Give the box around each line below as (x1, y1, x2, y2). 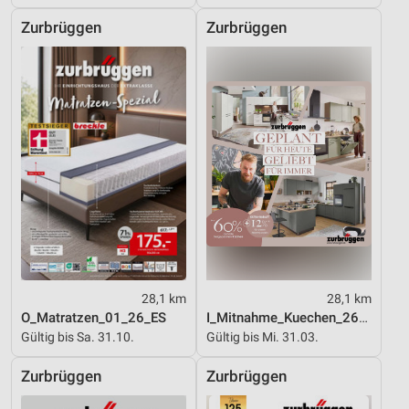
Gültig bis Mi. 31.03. (206, 330, 319, 344)
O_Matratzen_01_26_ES (21, 309, 166, 326)
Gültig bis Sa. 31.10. (21, 330, 134, 344)
